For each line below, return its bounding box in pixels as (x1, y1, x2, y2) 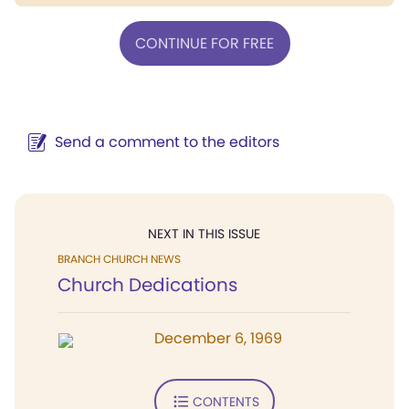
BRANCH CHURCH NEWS (58, 251, 181, 267)
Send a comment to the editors (55, 131, 279, 152)
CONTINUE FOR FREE (135, 32, 274, 54)
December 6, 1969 (154, 328, 282, 349)
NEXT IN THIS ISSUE (148, 225, 260, 243)
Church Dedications (58, 272, 237, 298)
